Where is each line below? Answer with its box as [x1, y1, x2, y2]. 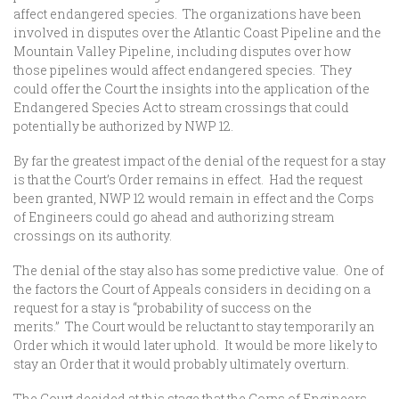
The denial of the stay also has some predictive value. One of [13, 262, 384, 279]
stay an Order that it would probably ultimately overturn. [13, 355, 349, 372]
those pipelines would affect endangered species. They [13, 61, 352, 78]
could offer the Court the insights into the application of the [13, 80, 370, 97]
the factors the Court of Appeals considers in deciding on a [13, 281, 370, 297]
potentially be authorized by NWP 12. [13, 118, 233, 134]
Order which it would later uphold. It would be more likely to [13, 337, 378, 354]
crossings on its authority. [13, 227, 172, 244]
